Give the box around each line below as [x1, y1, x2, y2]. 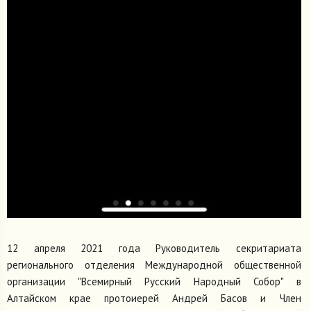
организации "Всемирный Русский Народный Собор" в [7, 274, 301, 288]
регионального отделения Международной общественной [7, 258, 301, 271]
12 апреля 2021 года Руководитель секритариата [7, 241, 301, 255]
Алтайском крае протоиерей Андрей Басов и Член [7, 291, 301, 305]
